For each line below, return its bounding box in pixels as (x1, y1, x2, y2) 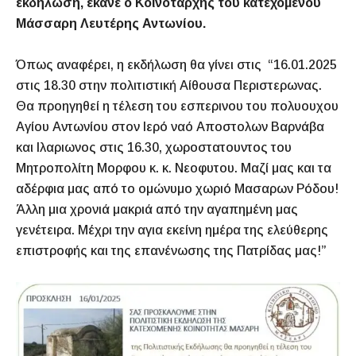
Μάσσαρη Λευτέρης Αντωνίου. (16, 17, 209, 31)
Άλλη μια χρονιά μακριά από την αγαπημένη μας (16, 203, 298, 217)
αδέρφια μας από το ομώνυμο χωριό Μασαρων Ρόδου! (16, 182, 339, 196)
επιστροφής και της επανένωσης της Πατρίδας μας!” (16, 244, 327, 258)
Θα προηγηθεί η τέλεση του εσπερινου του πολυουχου (16, 99, 339, 114)
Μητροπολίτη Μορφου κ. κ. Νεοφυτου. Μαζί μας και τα (16, 161, 331, 176)
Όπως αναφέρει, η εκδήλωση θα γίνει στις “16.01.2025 (16, 58, 337, 72)
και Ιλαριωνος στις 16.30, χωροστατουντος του (16, 141, 292, 155)
